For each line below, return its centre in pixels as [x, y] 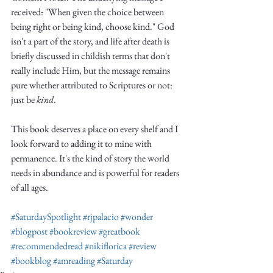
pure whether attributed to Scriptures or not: [93, 85]
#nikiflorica [106, 246]
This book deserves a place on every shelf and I [95, 129]
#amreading [74, 261]
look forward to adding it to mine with [82, 144]
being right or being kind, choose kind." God [94, 27]
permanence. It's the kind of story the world [91, 158]
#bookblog [31, 261]
